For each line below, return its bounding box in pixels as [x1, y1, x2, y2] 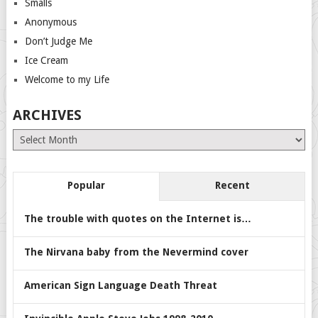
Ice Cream [24, 55, 68, 67]
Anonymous [24, 16, 77, 28]
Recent [214, 180, 250, 192]
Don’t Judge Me [24, 35, 92, 48]
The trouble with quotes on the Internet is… [23, 213, 251, 225]
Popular [67, 180, 105, 192]
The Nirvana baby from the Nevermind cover [23, 246, 248, 258]
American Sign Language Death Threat [23, 280, 217, 292]
